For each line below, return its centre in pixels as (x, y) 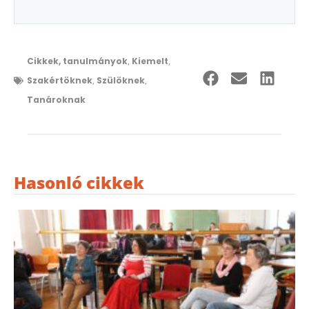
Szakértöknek (60, 80)
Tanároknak (56, 99)
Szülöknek (121, 80)
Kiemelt (150, 61)
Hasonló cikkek (79, 182)
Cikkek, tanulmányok (77, 61)
